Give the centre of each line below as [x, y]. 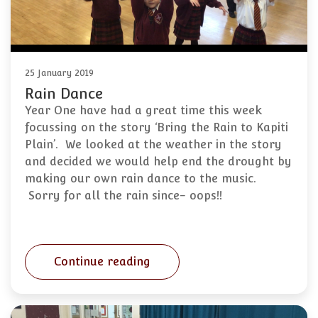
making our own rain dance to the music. [141, 179]
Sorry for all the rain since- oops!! [124, 196]
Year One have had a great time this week [143, 111]
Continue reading [102, 262]
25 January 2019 [59, 73]
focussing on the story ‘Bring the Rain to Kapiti [157, 128]
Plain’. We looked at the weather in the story [153, 145]
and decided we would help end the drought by [158, 162]
